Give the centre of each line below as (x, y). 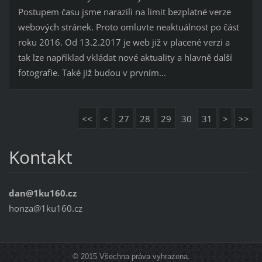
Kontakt (40, 157)
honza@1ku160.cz (45, 208)
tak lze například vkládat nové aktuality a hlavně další (125, 58)
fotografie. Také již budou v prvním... (92, 73)
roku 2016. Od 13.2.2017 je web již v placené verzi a (124, 42)
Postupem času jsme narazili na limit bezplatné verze (124, 12)
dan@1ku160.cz (42, 193)
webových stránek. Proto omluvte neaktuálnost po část (128, 27)
